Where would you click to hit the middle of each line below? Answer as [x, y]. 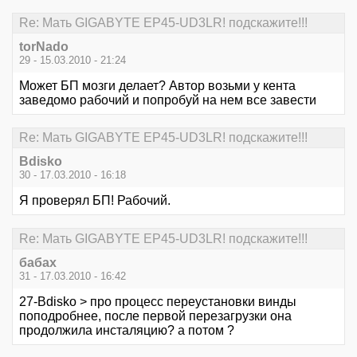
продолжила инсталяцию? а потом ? [127, 330]
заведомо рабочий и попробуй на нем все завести [168, 100]
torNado [44, 47]
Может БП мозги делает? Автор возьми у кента [157, 86]
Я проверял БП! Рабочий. [95, 201]
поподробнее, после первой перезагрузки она [155, 316]
